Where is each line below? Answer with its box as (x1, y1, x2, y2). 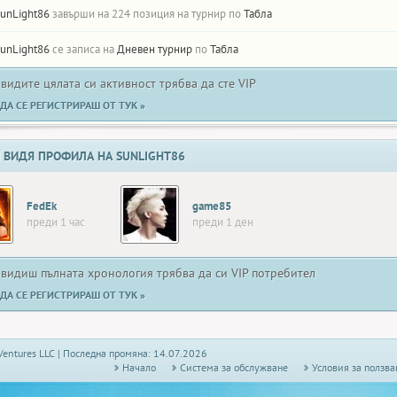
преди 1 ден (192, 214, 253, 230)
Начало (122, 361, 156, 374)
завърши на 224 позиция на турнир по (50, 6, 244, 21)
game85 (192, 198, 231, 214)
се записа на (50, 42, 117, 57)
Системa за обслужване (180, 361, 288, 374)
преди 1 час (27, 214, 85, 230)
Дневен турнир (117, 42, 192, 57)
